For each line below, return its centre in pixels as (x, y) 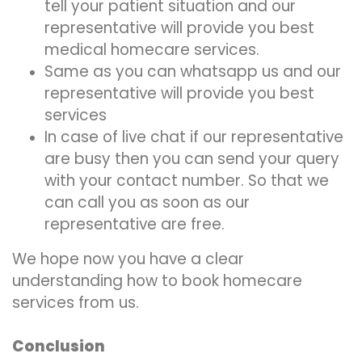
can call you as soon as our (147, 202)
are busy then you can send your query (192, 159)
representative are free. (135, 224)
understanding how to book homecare (157, 281)
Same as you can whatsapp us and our (193, 72)
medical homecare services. (152, 50)
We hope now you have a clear (128, 259)
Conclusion (59, 346)
